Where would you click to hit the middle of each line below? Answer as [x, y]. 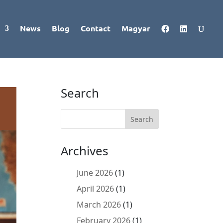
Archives [85, 151]
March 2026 [99, 205]
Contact [96, 28]
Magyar [136, 28]
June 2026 [95, 173]
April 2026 [96, 189]
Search [80, 93]
